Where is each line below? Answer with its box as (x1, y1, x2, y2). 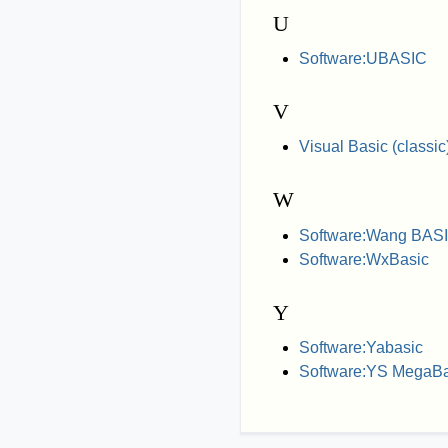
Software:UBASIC (298, 50, 427, 68)
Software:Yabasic (298, 338, 423, 356)
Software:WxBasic (298, 250, 429, 268)
